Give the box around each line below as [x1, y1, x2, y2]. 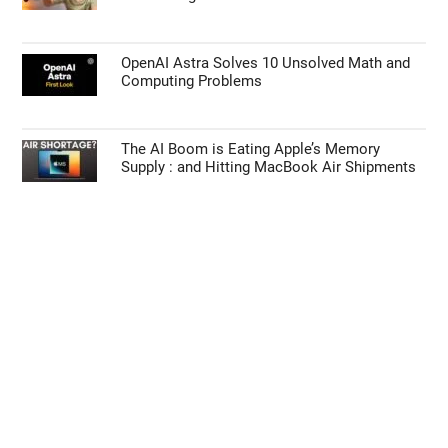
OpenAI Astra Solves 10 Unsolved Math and [121, 54, 411, 73]
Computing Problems [121, 72, 263, 91]
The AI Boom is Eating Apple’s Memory [121, 140, 381, 159]
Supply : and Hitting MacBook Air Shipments [121, 158, 417, 177]
